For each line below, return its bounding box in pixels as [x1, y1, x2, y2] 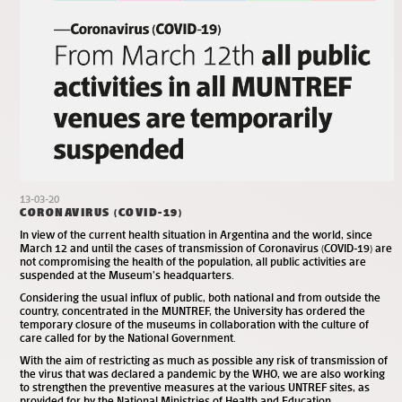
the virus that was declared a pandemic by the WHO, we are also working [20, 366, 385, 380]
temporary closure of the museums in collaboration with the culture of [20, 317, 369, 331]
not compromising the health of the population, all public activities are [20, 254, 366, 268]
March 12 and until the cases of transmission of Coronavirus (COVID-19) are [20, 240, 392, 255]
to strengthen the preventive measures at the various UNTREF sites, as [20, 380, 370, 394]
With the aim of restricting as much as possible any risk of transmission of [20, 353, 388, 367]
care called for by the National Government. [20, 330, 239, 345]
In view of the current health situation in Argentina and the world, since [20, 227, 372, 241]
